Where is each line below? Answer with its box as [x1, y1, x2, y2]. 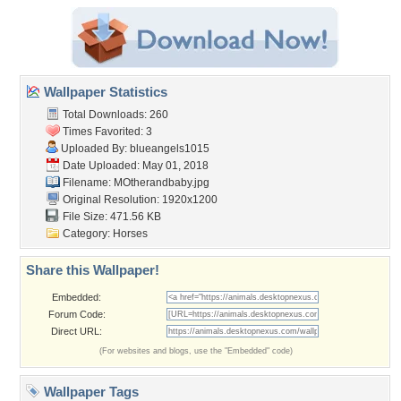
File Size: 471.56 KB [60, 210, 161, 223]
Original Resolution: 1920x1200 [60, 193, 218, 206]
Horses [113, 227, 148, 240]
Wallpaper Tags [40, 384, 139, 399]
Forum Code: [47, 309, 106, 320]
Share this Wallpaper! [26, 262, 159, 277]
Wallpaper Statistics [40, 84, 167, 99]
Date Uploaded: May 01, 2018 [60, 159, 209, 172]
